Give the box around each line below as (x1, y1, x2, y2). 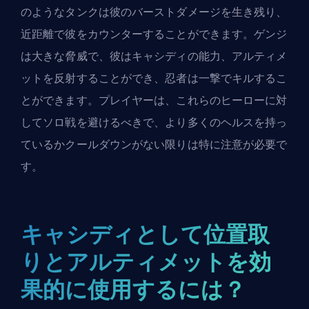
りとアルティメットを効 (21, 246, 272, 277)
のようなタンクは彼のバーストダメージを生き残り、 (21, 3, 288, 20)
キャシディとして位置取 (21, 218, 270, 250)
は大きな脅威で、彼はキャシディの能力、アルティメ (21, 48, 288, 64)
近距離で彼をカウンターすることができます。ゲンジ (21, 26, 288, 42)
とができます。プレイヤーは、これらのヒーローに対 (21, 92, 288, 108)
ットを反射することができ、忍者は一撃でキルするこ (21, 70, 288, 86)
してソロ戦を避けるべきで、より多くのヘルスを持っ (21, 114, 288, 130)
